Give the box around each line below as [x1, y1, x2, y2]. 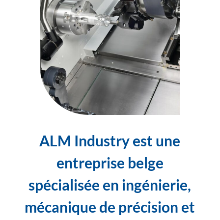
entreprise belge [56, 154, 164, 172]
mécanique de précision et [25, 198, 195, 216]
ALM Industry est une [39, 132, 181, 150]
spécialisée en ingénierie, [28, 176, 192, 194]
